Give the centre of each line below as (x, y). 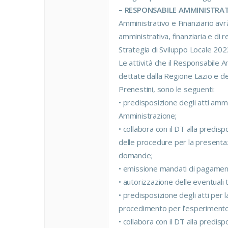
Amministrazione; (148, 116)
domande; (136, 155)
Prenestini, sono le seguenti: (167, 89)
